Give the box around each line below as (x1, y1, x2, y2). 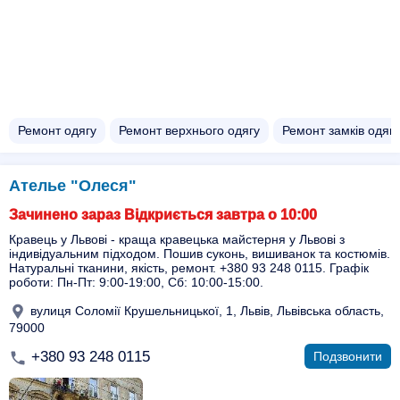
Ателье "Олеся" (9, 177, 137, 195)
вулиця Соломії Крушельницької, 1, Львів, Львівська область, (27, 303, 384, 318)
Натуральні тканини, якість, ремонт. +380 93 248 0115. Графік (9, 261, 369, 275)
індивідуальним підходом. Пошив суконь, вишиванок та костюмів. (9, 246, 390, 261)
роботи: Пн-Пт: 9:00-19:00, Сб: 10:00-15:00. (9, 275, 263, 289)
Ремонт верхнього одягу (119, 123, 260, 137)
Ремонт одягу (18, 123, 96, 137)
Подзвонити (313, 349, 382, 363)
